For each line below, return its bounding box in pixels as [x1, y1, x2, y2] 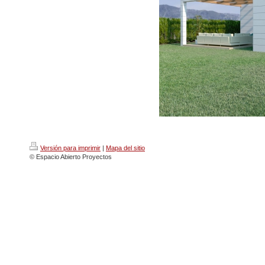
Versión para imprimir [40, 144, 101, 151]
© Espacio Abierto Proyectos [30, 153, 112, 160]
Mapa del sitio [106, 144, 145, 151]
